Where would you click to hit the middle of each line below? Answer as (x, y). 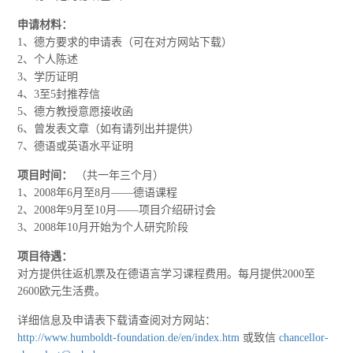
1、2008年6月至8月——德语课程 (98, 193)
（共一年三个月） (119, 176)
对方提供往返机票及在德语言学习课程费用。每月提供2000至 (167, 274)
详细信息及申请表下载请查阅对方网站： (117, 321)
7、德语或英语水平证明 (76, 147)
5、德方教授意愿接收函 (76, 112)
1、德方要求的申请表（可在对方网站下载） (125, 43)
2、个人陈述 (48, 60)
